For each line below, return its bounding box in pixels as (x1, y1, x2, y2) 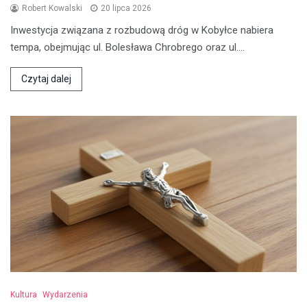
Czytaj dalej (21, 73, 71, 84)
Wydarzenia (42, 289, 88, 299)
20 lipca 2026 (101, 3, 151, 13)
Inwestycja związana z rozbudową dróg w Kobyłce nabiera (10, 23, 273, 36)
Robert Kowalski (22, 3, 82, 13)
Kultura (10, 289, 37, 299)
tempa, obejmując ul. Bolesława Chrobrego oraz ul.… (10, 40, 245, 53)
